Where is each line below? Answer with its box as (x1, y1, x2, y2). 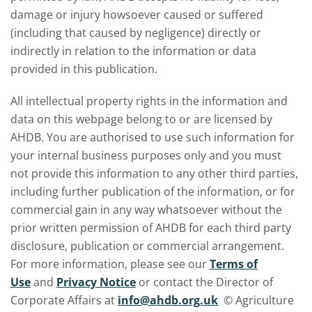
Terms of (210, 256, 258, 272)
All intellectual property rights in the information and (10, 93, 288, 109)
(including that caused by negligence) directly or (10, 25, 261, 40)
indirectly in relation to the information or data (10, 43, 256, 58)
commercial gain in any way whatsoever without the (10, 202, 282, 217)
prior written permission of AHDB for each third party (10, 220, 291, 235)
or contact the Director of (139, 274, 273, 290)
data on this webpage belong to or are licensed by (10, 111, 272, 127)
